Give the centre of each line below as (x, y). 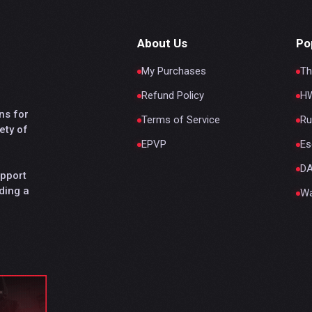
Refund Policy (173, 96)
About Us (162, 44)
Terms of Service (181, 120)
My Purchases (174, 71)
